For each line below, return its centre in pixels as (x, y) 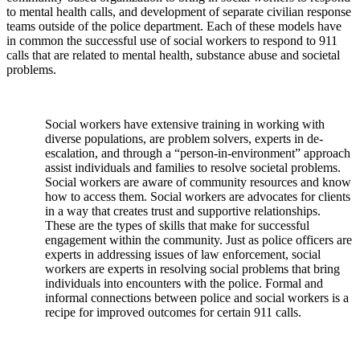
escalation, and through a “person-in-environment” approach (198, 153)
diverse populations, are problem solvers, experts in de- (184, 138)
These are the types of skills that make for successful (177, 225)
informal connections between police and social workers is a (197, 297)
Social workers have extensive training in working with (185, 124)
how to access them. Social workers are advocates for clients (198, 196)
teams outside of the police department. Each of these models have (174, 26)
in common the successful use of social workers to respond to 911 (172, 40)
